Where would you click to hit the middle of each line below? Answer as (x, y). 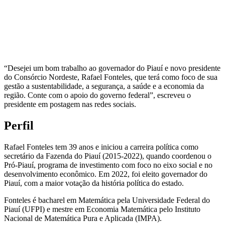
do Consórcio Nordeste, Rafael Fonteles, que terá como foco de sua (111, 77)
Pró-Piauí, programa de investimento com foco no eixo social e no (108, 165)
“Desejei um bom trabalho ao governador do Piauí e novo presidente (112, 68)
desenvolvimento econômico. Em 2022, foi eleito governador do (106, 174)
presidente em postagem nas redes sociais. (70, 104)
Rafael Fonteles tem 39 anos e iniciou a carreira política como (101, 147)
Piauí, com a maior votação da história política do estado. (94, 183)
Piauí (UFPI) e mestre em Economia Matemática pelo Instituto (102, 209)
